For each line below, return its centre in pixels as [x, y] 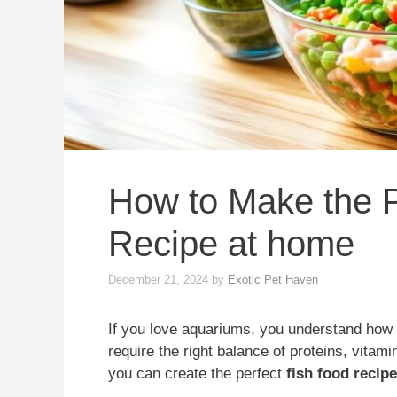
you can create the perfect [197, 373]
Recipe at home [231, 244]
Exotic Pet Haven [273, 279]
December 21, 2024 [158, 279]
